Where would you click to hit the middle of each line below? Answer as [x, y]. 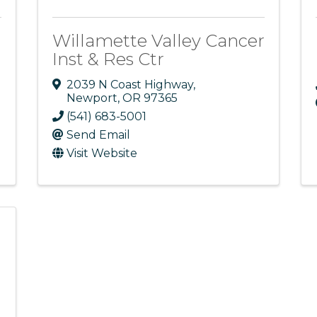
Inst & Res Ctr [108, 59]
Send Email [98, 135]
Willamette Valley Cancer [158, 41]
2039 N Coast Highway [129, 85]
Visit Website [102, 154]
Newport [92, 98]
